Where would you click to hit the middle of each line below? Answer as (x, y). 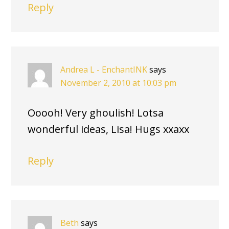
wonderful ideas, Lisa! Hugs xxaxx (108, 129)
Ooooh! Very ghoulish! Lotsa (96, 113)
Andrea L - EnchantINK (104, 70)
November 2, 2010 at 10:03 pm (118, 83)
